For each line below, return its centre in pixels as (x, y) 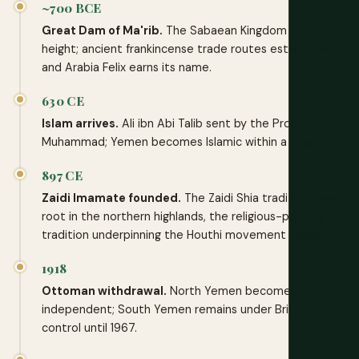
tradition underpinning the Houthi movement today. (183, 234)
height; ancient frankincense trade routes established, (189, 48)
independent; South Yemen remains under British (175, 309)
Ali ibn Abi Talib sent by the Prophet (218, 123)
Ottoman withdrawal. (104, 290)
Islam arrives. (80, 123)
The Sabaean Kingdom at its (241, 30)
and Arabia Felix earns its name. (127, 67)
